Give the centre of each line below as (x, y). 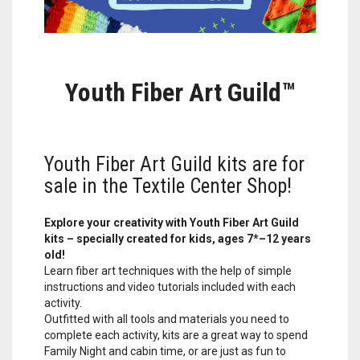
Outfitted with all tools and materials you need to (167, 319)
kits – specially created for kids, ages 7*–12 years (178, 238)
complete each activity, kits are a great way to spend (176, 335)
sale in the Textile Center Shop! (168, 186)
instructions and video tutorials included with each (170, 286)
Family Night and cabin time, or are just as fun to (165, 351)
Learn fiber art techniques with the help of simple (168, 270)
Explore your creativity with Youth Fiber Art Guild (172, 222)
